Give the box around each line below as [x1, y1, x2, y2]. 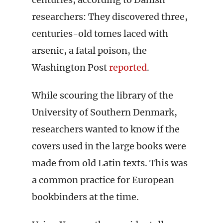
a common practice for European [32, 174, 174, 186]
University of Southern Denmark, [32, 107, 177, 118]
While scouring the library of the [32, 90, 173, 101]
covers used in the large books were [32, 140, 186, 152]
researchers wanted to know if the [32, 123, 180, 135]
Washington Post [32, 62, 109, 73]
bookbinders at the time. [32, 191, 139, 203]
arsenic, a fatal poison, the [32, 45, 147, 56]
